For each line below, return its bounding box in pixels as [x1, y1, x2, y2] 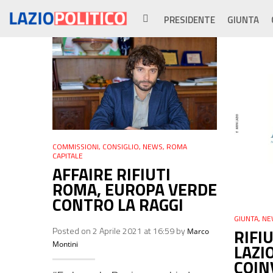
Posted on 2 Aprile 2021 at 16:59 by [52, 224, 187, 238]
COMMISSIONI [52, 141, 99, 153]
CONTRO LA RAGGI [52, 192, 183, 218]
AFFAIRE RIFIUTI [52, 161, 171, 187]
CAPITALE [52, 150, 83, 162]
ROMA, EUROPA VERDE [52, 177, 217, 202]
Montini [52, 239, 78, 250]
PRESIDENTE [164, 13, 216, 27]
